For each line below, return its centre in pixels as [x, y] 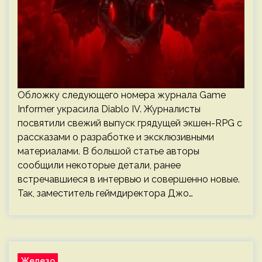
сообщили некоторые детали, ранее [99, 165]
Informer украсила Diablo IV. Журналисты [109, 109]
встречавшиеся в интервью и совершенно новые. [129, 179]
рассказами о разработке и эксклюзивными [116, 137]
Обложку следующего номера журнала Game [122, 95]
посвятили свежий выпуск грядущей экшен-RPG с [130, 123]
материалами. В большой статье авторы [108, 151]
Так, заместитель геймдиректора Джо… [105, 193]
